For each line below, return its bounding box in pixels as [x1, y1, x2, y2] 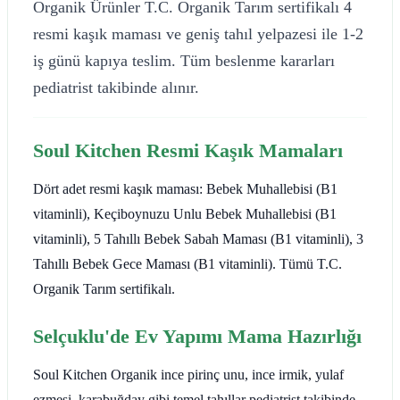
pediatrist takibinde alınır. [33, 78, 199, 96]
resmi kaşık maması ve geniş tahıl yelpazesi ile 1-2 [33, 24, 363, 43]
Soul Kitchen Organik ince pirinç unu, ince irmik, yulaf [33, 366, 344, 382]
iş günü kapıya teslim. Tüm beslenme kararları [33, 51, 335, 70]
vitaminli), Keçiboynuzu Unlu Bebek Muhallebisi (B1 [33, 205, 337, 221]
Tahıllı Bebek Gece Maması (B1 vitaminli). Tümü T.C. [33, 255, 342, 271]
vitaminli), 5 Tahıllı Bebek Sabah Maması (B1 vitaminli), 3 [33, 230, 363, 246]
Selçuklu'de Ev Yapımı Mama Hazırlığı [33, 324, 362, 347]
